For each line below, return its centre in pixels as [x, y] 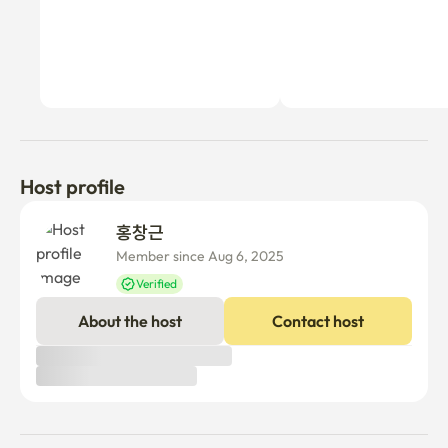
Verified [156, 283]
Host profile [72, 186]
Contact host [318, 321]
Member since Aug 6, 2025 [200, 256]
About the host [130, 321]
